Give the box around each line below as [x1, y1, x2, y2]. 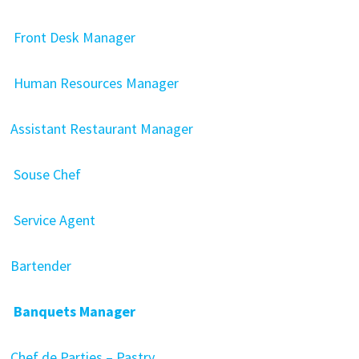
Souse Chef [10, 165, 81, 184]
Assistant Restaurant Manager [10, 119, 193, 138]
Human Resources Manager [10, 74, 179, 92]
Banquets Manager [10, 302, 135, 321]
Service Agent [10, 211, 95, 229]
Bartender [10, 256, 71, 275]
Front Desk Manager [10, 28, 135, 46]
